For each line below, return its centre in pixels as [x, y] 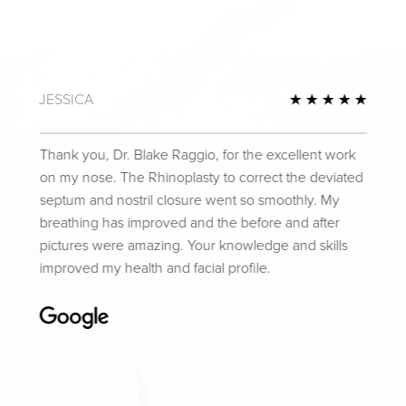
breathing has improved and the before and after [189, 223]
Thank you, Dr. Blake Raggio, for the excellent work [198, 155]
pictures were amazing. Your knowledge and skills [193, 246]
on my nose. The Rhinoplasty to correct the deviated [201, 178]
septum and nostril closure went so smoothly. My [189, 200]
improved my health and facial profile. [155, 268]
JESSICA [67, 99]
